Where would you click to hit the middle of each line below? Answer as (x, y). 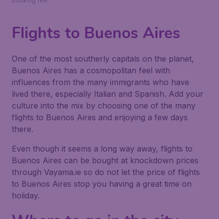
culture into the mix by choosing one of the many (104, 106)
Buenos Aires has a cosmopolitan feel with (91, 70)
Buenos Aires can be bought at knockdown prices (105, 160)
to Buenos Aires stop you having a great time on (102, 184)
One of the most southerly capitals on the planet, (103, 59)
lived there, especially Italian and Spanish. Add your (108, 94)
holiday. (26, 196)
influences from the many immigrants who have (100, 82)
